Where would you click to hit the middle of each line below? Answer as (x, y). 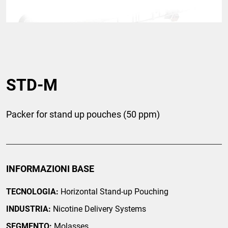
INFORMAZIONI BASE (50, 169)
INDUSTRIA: (28, 209)
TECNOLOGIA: (32, 192)
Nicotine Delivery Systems (98, 209)
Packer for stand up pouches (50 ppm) (83, 115)
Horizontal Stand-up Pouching (113, 192)
